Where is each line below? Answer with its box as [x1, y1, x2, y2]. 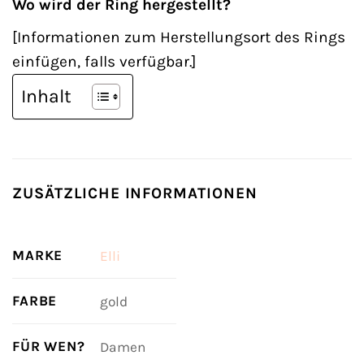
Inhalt [21, 84, 71, 107]
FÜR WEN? [12, 338, 85, 355]
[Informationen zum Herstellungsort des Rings [12, 27, 345, 46]
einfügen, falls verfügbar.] [12, 51, 196, 71]
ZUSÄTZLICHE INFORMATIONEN [12, 183, 258, 202]
